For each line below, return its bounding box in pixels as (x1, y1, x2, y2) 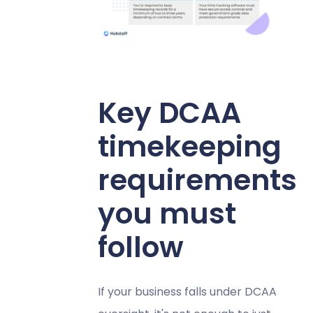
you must (97, 193, 236, 233)
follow (97, 226, 184, 267)
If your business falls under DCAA (97, 283, 277, 300)
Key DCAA (97, 92, 241, 133)
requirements (97, 159, 297, 200)
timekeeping (97, 126, 282, 166)
